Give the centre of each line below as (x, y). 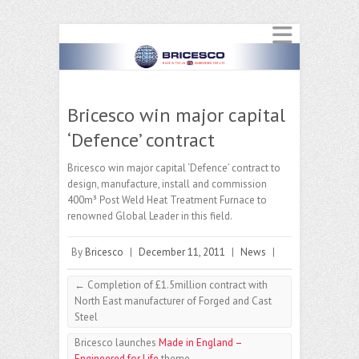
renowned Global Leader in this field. (150, 216)
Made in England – (200, 343)
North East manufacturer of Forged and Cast (173, 301)
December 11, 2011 (182, 252)
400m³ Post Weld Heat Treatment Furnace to (167, 200)
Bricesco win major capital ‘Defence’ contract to (174, 168)
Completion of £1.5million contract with (176, 285)
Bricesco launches (117, 343)
